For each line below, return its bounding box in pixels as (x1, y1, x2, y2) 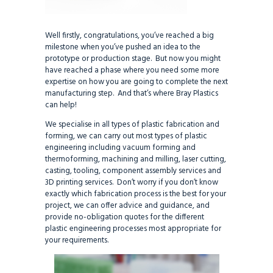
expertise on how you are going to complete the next (45, 76, 228, 89)
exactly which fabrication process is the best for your (45, 188, 226, 201)
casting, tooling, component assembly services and (45, 165, 221, 178)
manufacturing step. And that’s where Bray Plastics (45, 87, 218, 101)
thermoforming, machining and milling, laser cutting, (45, 153, 226, 166)
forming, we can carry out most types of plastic (45, 130, 207, 143)
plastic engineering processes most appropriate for (45, 222, 221, 236)
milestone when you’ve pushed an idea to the (45, 41, 200, 54)
